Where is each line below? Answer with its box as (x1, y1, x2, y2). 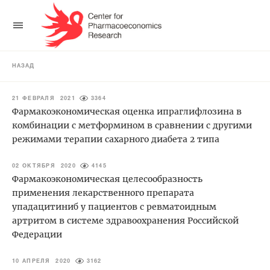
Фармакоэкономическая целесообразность (12, 173, 202, 184)
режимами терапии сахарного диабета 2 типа (12, 133, 219, 145)
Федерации (12, 228, 62, 240)
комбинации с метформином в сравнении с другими (12, 119, 252, 131)
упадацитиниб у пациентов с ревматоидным (12, 201, 216, 212)
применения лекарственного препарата (12, 187, 194, 198)
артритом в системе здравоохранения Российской (12, 215, 239, 226)
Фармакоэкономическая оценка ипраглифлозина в (12, 105, 242, 117)
